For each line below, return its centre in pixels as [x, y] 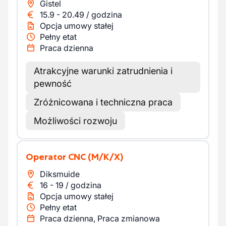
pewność [53, 83]
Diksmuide [60, 174]
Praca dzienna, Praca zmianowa [100, 218]
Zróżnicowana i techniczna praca [103, 102]
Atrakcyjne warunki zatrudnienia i [103, 71]
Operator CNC [60, 157]
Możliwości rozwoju [75, 121]
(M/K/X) [105, 157]
